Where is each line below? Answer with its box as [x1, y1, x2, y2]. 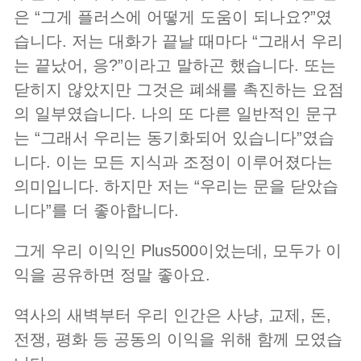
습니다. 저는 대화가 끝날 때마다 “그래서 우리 [14, 32, 343, 51]
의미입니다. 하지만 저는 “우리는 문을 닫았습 [14, 177, 338, 196]
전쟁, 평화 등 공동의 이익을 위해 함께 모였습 [14, 330, 342, 349]
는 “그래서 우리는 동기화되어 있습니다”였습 [14, 129, 334, 147]
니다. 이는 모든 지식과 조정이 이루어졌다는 [14, 153, 333, 172]
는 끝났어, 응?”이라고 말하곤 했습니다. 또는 [14, 56, 336, 75]
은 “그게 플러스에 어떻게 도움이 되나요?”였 [14, 8, 332, 27]
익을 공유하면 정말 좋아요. [14, 266, 210, 284]
